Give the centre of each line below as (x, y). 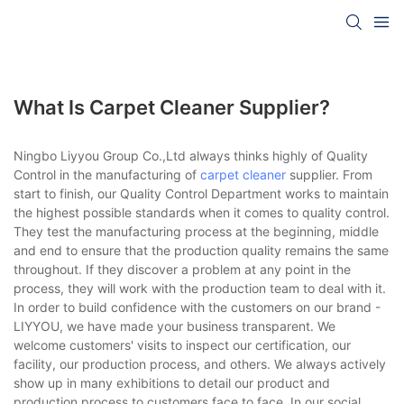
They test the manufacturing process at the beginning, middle (196, 231)
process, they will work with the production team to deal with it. (200, 288)
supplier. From (329, 174)
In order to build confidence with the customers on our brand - (197, 307)
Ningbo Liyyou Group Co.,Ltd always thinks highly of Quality (191, 155)
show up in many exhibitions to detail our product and (172, 382)
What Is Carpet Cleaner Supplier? (172, 107)
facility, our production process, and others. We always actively (200, 363)
